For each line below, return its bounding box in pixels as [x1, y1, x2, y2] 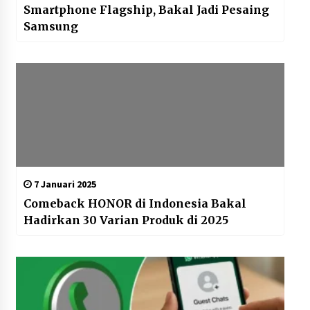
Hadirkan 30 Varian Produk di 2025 [23, 213, 228, 228]
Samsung [23, 19, 78, 34]
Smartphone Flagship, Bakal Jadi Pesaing [23, 3, 269, 17]
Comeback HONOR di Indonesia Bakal [23, 197, 246, 211]
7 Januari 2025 [31, 178, 96, 191]
